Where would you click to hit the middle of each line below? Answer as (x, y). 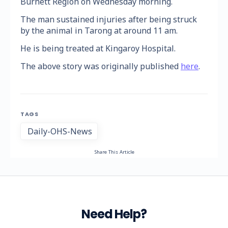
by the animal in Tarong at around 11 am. (99, 31)
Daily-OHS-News (60, 132)
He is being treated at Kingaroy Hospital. (98, 49)
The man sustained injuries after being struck (109, 20)
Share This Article (114, 152)
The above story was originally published (101, 66)
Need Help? (114, 214)
